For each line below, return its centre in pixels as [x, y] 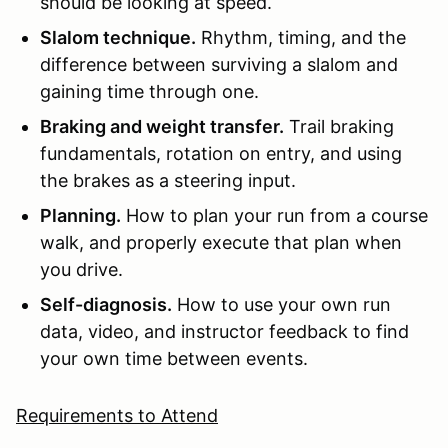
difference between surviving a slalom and [219, 64]
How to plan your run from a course [274, 215]
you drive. [81, 269]
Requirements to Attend [117, 415]
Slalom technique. [118, 37]
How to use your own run [281, 304]
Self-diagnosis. [106, 304]
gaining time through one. [149, 91]
